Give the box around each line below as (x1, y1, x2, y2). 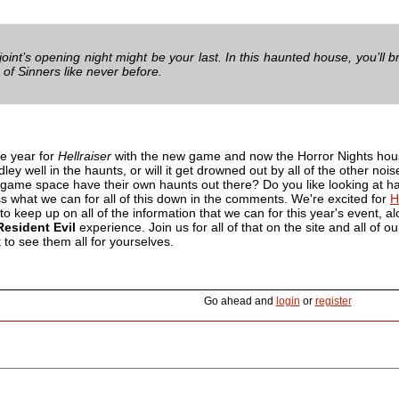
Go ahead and (203, 294, 276, 307)
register (314, 294, 352, 307)
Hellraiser (58, 148, 111, 163)
